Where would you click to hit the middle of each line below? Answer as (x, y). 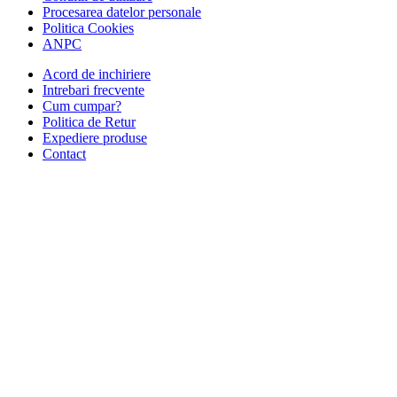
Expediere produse (95, 137)
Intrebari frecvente (93, 90)
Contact (64, 153)
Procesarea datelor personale (122, 12)
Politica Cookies (88, 27)
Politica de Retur (89, 121)
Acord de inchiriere (97, 74)
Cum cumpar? (82, 105)
